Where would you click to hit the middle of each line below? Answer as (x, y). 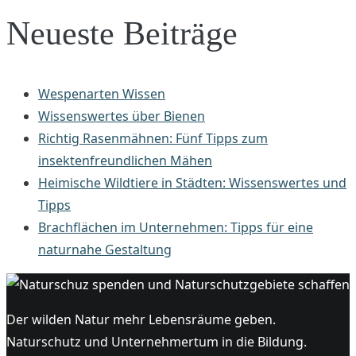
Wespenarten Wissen (102, 94)
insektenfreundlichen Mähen (125, 161)
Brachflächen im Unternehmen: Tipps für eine (176, 228)
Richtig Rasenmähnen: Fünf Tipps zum (153, 139)
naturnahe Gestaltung (105, 250)
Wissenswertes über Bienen (122, 116)
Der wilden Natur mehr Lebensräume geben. (141, 320)
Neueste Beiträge (122, 34)
